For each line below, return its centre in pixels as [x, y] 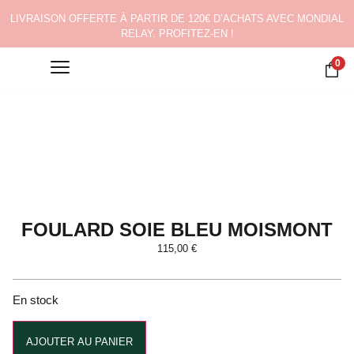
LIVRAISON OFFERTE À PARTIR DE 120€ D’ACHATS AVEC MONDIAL [177, 19]
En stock [36, 301]
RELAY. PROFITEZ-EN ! [177, 34]
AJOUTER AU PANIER [79, 341]
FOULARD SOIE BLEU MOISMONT [177, 230]
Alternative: [178, 330]
